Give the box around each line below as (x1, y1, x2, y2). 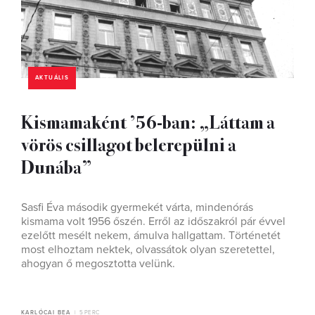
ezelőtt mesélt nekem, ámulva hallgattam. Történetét (21, 228, 281, 243)
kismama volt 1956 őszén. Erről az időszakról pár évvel (21, 214, 285, 229)
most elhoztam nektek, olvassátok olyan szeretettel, (21, 242, 275, 257)
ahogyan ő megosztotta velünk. (21, 256, 175, 271)
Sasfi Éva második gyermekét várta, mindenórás (21, 200, 253, 214)
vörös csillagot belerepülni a (21, 130, 236, 157)
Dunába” (21, 153, 92, 179)
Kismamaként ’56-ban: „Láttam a (21, 108, 275, 134)
